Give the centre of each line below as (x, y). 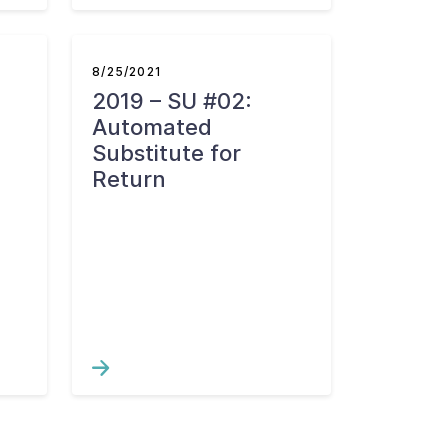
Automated (152, 127)
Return (129, 179)
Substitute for (167, 153)
